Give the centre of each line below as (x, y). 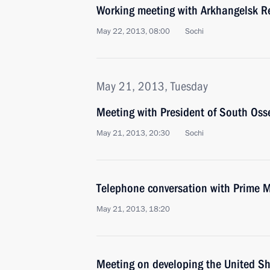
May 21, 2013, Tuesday (152, 86)
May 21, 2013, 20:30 (133, 133)
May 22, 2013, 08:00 (133, 31)
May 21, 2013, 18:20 (133, 209)
